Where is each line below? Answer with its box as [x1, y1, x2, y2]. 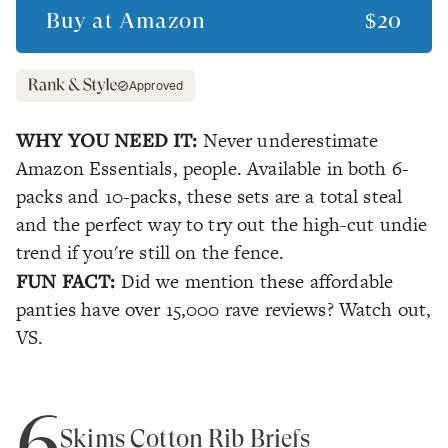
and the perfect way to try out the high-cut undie [16, 210, 428, 238]
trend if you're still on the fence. [16, 238, 285, 266]
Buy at [46, 8, 119, 34]
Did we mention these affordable [120, 267, 394, 295]
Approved [129, 79, 184, 92]
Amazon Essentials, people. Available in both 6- [16, 154, 410, 182]
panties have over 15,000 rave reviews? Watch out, [16, 295, 432, 323]
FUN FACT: [16, 267, 121, 293]
